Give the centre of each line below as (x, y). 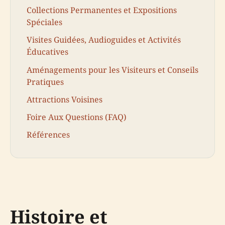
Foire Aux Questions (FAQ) (77, 117)
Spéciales (44, 22)
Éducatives (47, 52)
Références (48, 135)
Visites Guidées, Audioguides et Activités (104, 40)
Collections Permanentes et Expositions (102, 10)
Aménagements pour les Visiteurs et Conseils (113, 70)
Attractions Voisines (65, 99)
